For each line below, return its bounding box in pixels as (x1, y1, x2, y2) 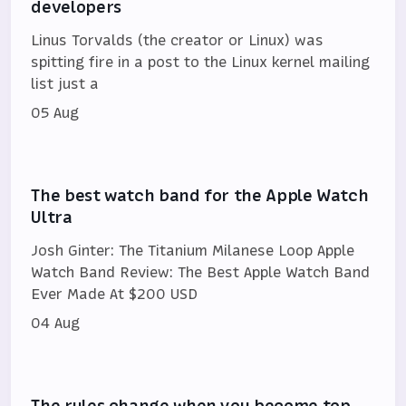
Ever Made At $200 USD (31, 284, 198, 304)
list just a (31, 73, 100, 94)
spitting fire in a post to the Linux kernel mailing (31, 52, 371, 72)
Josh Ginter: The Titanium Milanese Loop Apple (31, 240, 355, 261)
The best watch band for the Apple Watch (31, 184, 369, 208)
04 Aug (31, 313, 81, 333)
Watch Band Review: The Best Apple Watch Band (31, 262, 371, 283)
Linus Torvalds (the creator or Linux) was (31, 30, 324, 51)
